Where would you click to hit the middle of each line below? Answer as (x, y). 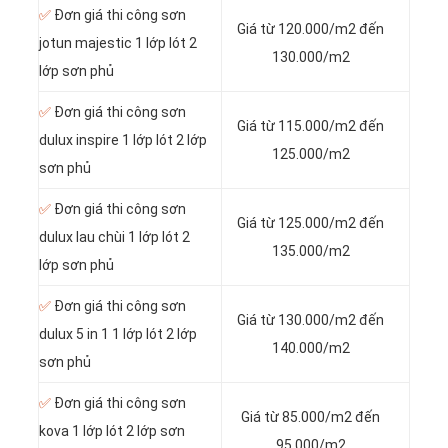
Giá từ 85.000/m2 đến (310, 417)
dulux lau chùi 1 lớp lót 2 (114, 237)
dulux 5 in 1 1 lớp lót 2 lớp (118, 334)
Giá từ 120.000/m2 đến (310, 29)
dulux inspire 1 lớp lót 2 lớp (123, 140)
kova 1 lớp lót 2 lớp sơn (112, 431)
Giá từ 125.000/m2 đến (310, 223)
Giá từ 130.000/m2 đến (310, 320)
